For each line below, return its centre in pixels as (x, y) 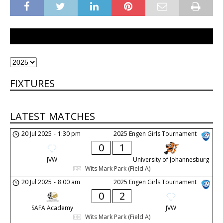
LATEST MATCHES (53, 116)
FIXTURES (32, 83)
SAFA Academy (52, 208)
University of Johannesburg (171, 160)
